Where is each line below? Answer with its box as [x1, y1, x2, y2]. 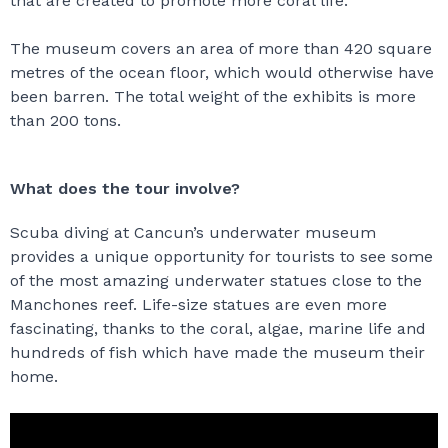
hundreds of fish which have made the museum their [10, 343, 425, 362]
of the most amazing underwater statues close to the [10, 271, 422, 290]
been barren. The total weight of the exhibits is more [10, 87, 416, 106]
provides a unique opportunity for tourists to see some [10, 247, 433, 266]
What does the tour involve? [10, 179, 240, 198]
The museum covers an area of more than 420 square [10, 39, 432, 58]
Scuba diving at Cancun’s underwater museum [10, 223, 376, 242]
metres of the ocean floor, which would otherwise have [10, 63, 434, 82]
